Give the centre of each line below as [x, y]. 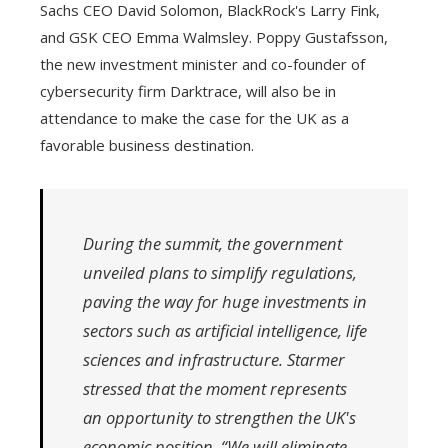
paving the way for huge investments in [225, 301]
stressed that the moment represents [215, 388]
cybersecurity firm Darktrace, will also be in [188, 90]
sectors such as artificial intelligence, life [225, 330]
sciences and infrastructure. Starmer [214, 359]
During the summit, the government [212, 243]
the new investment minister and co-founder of [202, 63]
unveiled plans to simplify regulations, [220, 272]
